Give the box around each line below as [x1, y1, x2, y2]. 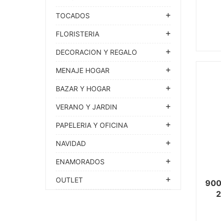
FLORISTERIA [56, 30, 99, 38]
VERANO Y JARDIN [56, 103, 117, 111]
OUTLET [56, 176, 83, 184]
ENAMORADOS [56, 157, 105, 166]
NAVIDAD [56, 139, 86, 147]
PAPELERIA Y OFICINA [56, 121, 128, 129]
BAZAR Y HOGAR [56, 84, 110, 93]
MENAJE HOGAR [56, 66, 110, 74]
